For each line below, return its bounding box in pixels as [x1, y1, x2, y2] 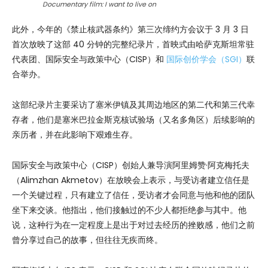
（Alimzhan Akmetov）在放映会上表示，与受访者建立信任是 [12, 174, 249, 187]
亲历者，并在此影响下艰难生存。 [12, 129, 138, 141]
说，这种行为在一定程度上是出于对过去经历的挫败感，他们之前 [12, 219, 255, 232]
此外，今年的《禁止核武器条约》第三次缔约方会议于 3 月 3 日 [12, 23, 249, 36]
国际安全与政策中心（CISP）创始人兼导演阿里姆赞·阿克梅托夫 [12, 159, 249, 172]
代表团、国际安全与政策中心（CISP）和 [12, 53, 166, 66]
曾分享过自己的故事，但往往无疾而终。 [12, 234, 163, 246]
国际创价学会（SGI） [166, 53, 246, 66]
